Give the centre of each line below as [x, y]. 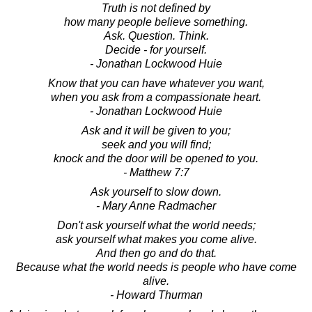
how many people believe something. [156, 22]
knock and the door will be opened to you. [156, 159]
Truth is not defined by [156, 8]
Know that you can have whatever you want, [156, 84]
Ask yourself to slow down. [156, 192]
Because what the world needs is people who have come [156, 267]
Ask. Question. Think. [156, 36]
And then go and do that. [156, 253]
